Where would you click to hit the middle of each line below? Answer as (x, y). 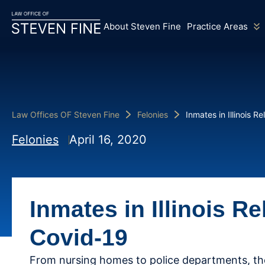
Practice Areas (217, 26)
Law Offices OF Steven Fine (66, 114)
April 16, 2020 (108, 140)
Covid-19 (79, 238)
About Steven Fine (142, 26)
